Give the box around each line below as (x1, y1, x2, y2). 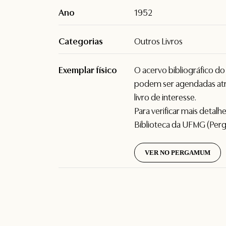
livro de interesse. (134, 92, 197, 102)
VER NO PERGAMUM (145, 149, 211, 157)
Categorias (59, 36, 103, 46)
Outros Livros (134, 36, 183, 46)
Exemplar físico (59, 65, 118, 75)
